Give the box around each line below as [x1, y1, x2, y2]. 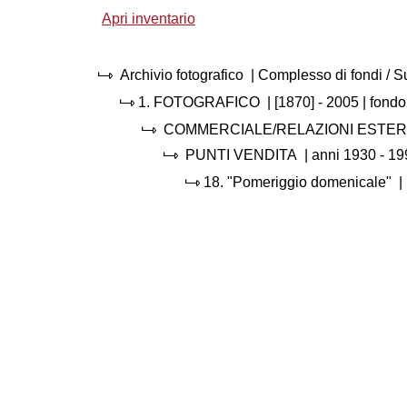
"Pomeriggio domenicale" [227, 174, 392, 190]
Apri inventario [102, 10, 195, 26]
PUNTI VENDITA [185, 146, 297, 163]
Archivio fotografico [120, 66, 243, 83]
